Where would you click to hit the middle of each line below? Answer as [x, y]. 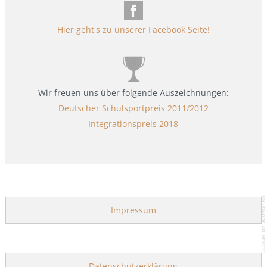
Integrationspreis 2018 [133, 124]
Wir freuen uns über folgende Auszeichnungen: [133, 93]
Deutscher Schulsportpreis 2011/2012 [133, 108]
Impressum [133, 210]
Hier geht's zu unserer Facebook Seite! [133, 30]
